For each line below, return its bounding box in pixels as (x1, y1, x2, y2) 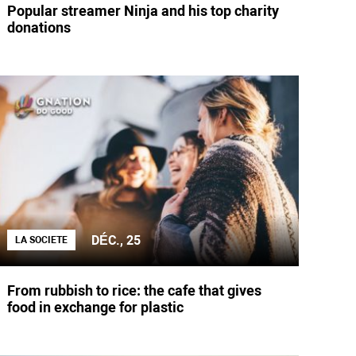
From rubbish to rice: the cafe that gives (7, 282, 262, 299)
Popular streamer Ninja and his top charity (7, 2, 280, 19)
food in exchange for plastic (7, 299, 184, 315)
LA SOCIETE (15, 234, 68, 246)
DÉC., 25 (91, 232, 141, 248)
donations (7, 19, 72, 36)
